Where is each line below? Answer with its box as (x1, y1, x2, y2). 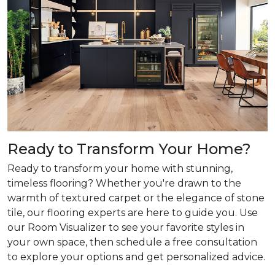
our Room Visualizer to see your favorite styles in (7, 222, 244, 233)
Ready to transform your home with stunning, (7, 163, 233, 174)
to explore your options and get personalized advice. (7, 251, 265, 263)
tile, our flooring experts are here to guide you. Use (7, 207, 258, 219)
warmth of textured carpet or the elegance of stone (7, 192, 265, 204)
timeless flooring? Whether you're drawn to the (7, 177, 241, 189)
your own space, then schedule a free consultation (7, 236, 257, 248)
